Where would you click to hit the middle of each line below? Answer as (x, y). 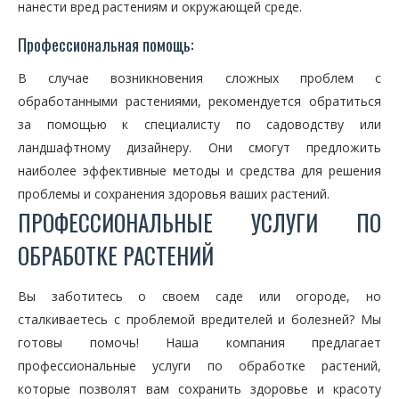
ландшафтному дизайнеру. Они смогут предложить (199, 147)
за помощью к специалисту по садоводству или (199, 124)
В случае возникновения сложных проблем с (199, 78)
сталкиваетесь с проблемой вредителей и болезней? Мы (199, 319)
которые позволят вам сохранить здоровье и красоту (199, 389)
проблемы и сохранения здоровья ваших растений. (174, 194)
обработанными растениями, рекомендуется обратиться (199, 101)
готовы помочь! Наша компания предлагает (199, 342)
